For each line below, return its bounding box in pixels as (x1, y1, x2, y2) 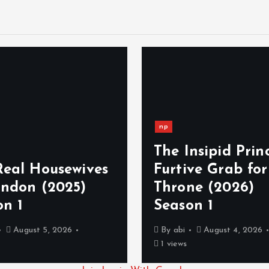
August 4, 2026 (201, 226, 263, 235)
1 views (159, 240, 187, 249)
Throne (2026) (154, 181, 255, 195)
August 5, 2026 (11, 226, 73, 235)
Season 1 (154, 199, 214, 213)
